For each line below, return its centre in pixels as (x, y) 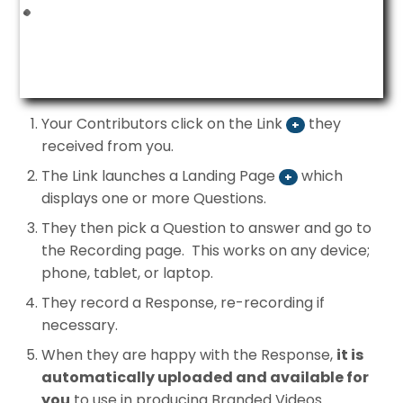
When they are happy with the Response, (189, 355)
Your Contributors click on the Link (164, 124)
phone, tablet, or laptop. (128, 273)
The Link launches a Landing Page (161, 176)
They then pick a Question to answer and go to (207, 228)
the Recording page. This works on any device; (206, 251)
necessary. (80, 326)
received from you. (112, 147)
